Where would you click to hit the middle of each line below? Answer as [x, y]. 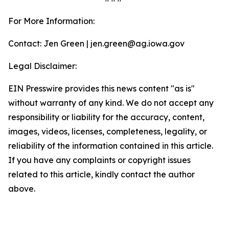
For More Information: [51, 21]
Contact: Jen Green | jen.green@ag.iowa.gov [96, 43]
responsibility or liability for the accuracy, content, [106, 117]
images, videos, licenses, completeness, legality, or [108, 131]
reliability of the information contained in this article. [111, 146]
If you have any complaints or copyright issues [99, 160]
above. [22, 189]
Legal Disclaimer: [42, 66]
